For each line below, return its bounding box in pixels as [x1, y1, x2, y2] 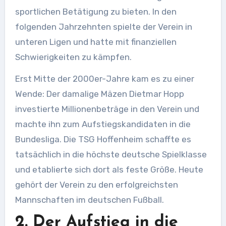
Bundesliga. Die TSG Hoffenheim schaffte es [15, 134, 191, 144]
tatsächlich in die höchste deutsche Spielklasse [15, 149, 207, 159]
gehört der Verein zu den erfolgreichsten [15, 179, 178, 190]
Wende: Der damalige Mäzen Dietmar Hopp [15, 88, 184, 99]
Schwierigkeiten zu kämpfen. [15, 51, 132, 62]
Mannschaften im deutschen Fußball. [15, 194, 164, 205]
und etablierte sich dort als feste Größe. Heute [15, 164, 203, 175]
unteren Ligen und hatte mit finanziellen [15, 36, 177, 47]
